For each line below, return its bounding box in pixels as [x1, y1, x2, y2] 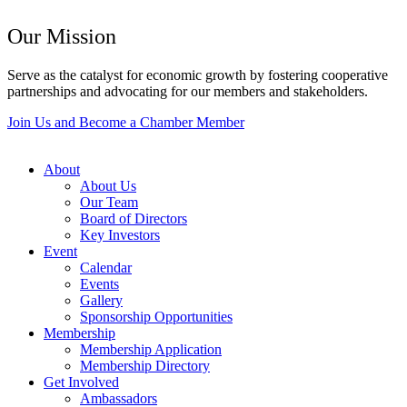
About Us [80, 177, 136, 194]
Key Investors [80, 226, 160, 243]
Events [80, 275, 119, 292]
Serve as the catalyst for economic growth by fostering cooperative [7, 66, 388, 83]
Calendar [80, 259, 132, 275]
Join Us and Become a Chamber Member [7, 114, 244, 130]
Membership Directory [80, 357, 210, 373]
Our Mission [7, 25, 116, 49]
